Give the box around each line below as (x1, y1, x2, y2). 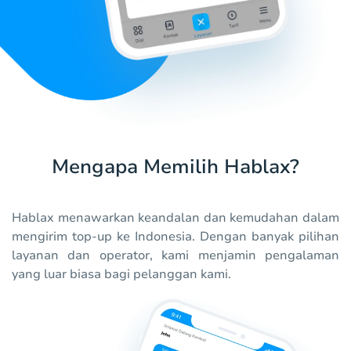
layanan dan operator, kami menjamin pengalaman (12, 247, 339, 265)
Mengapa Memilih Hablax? (52, 154, 299, 181)
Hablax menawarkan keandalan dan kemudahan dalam (12, 209, 339, 227)
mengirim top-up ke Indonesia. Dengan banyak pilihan (12, 228, 339, 246)
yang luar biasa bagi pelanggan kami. (12, 266, 231, 284)
